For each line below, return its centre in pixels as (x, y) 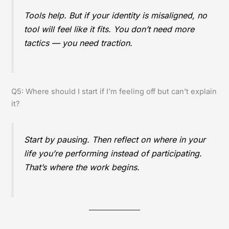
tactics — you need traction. (78, 43)
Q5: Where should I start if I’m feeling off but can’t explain (114, 92)
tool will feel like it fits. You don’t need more (109, 29)
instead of (130, 153)
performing (87, 153)
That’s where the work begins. (82, 167)
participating (176, 153)
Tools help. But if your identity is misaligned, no (116, 15)
